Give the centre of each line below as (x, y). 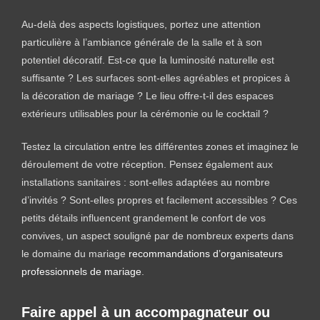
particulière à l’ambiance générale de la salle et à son (142, 42)
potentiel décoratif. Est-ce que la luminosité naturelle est (148, 60)
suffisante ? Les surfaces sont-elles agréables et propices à (156, 77)
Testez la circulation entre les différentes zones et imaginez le (160, 146)
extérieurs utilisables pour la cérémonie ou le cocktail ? (145, 113)
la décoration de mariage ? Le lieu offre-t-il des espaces (147, 95)
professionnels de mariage (81, 271)
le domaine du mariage (75, 253)
